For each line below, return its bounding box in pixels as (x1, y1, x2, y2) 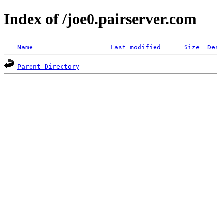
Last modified (110, 43, 161, 51)
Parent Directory (17, 62, 79, 70)
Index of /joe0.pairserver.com (4, 10, 197, 28)
